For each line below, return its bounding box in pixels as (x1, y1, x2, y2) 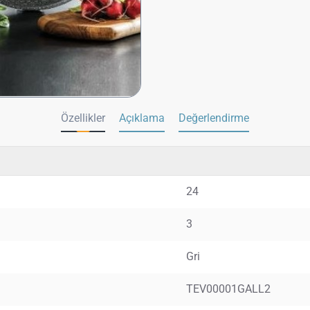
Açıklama (119, 111, 165, 125)
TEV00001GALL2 (186, 282, 271, 296)
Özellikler (61, 111, 105, 125)
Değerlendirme (179, 111, 249, 125)
